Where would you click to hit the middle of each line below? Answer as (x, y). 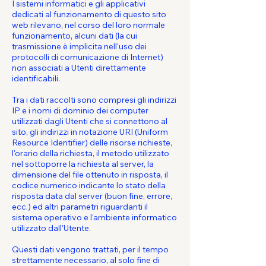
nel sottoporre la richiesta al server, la (83, 164)
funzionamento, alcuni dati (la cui (75, 36)
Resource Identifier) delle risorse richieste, (92, 142)
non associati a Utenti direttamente (79, 68)
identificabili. (36, 78)
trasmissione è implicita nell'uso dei (79, 46)
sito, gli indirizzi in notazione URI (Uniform (90, 132)
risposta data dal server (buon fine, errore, (92, 196)
